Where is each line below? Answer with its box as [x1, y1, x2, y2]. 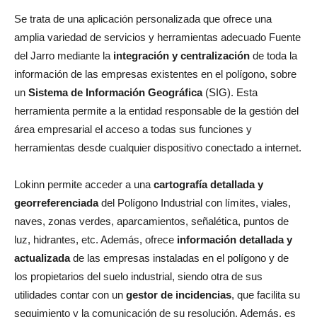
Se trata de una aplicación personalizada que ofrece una [14, 12, 272, 25]
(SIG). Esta [202, 86, 258, 98]
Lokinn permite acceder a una [14, 178, 154, 190]
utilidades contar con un [14, 288, 126, 301]
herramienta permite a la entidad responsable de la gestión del [14, 104, 299, 117]
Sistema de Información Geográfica [28, 86, 202, 98]
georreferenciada [14, 196, 98, 209]
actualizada [14, 251, 70, 264]
